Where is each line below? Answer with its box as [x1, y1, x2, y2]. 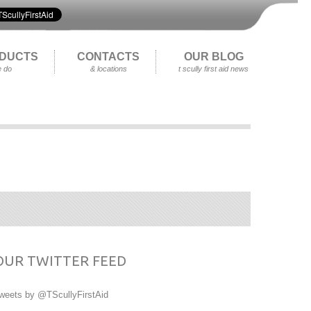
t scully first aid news [178, 65, 249, 73]
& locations [90, 65, 127, 73]
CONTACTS [77, 51, 140, 62]
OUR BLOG [183, 51, 244, 62]
